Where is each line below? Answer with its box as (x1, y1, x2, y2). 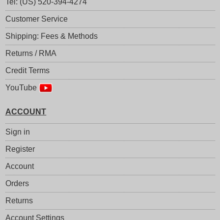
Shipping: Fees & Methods (5, 31, 98, 40)
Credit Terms (5, 66, 50, 75)
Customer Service (5, 14, 68, 23)
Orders (5, 179, 29, 188)
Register (5, 144, 35, 153)
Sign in (5, 127, 30, 136)
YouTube (5, 83, 39, 92)
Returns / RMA (5, 49, 56, 57)
